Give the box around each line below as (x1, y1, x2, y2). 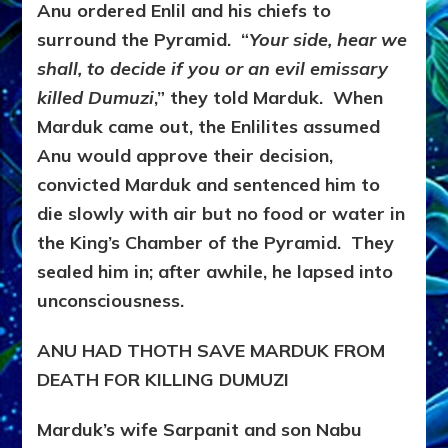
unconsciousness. (37, 289, 185, 313)
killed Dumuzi (37, 86, 155, 110)
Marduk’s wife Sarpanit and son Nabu (37, 418, 363, 442)
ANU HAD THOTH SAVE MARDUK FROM (37, 339, 386, 363)
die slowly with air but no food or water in (37, 202, 406, 226)
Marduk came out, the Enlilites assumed (37, 115, 381, 139)
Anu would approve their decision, (37, 144, 334, 168)
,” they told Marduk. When (154, 86, 384, 110)
